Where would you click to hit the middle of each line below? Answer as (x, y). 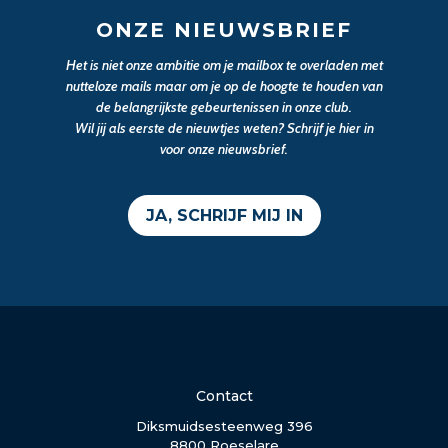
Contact (224, 395)
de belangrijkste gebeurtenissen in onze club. (224, 107)
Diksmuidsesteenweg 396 (224, 425)
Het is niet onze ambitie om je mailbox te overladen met (224, 65)
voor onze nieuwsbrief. (224, 149)
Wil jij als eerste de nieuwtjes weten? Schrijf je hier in (224, 128)
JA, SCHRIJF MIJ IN (224, 215)
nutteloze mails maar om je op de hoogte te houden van (224, 86)
